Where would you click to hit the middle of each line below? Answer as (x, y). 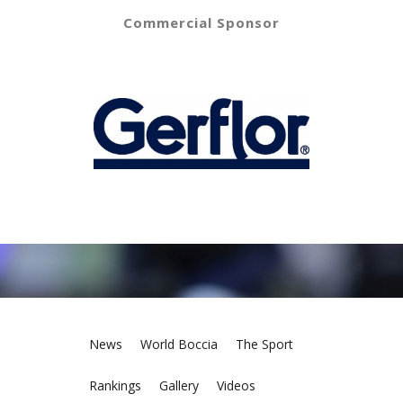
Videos (236, 385)
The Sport (264, 344)
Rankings (115, 385)
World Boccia (179, 344)
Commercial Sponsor (201, 23)
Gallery (179, 385)
